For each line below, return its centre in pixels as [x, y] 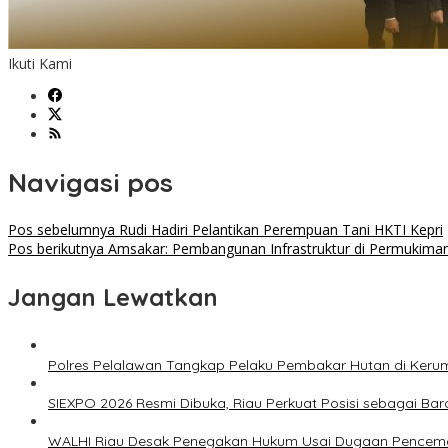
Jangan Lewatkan [113, 297]
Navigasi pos [90, 182]
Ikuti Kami [40, 64]
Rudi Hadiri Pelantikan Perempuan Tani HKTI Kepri [279, 230]
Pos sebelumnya [61, 230]
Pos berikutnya [56, 249]
